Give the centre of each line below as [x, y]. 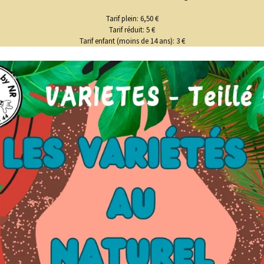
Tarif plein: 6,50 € [132, 19]
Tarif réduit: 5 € [132, 30]
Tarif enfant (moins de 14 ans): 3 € [132, 41]
